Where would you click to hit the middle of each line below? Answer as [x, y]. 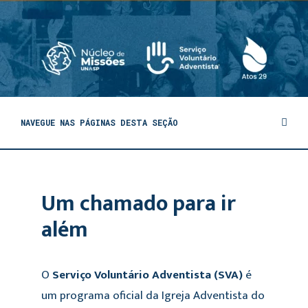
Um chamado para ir [139, 204]
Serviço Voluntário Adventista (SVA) [147, 275]
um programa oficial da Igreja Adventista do [153, 295]
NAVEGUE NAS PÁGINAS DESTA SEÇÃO [99, 122]
